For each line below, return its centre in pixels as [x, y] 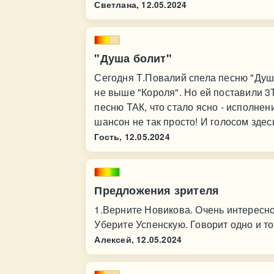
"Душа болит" [133, 58]
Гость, [108, 137]
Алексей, [114, 239]
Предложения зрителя [157, 190]
